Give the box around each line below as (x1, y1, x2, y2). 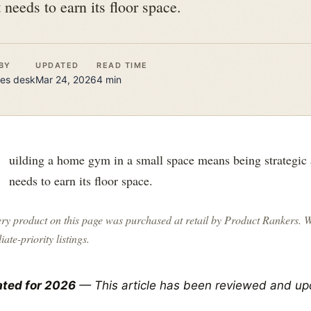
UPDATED (35, 60, 79, 70)
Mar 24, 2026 (35, 74, 96, 85)
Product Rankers (224, 212, 299, 227)
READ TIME (96, 60, 148, 70)
